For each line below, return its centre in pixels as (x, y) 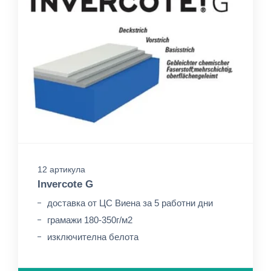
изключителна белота (93, 237)
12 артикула (61, 169)
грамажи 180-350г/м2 (90, 220)
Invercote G (65, 184)
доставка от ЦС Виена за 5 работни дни (130, 203)
